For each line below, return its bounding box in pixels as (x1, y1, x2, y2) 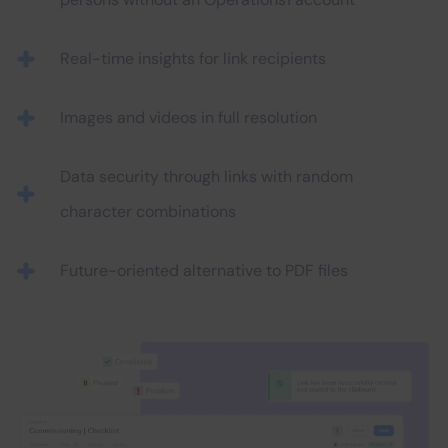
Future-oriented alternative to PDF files (60, 260, 348, 281)
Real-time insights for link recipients (60, 48, 326, 69)
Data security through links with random (60, 166, 353, 187)
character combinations (60, 201, 236, 222)
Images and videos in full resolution (60, 107, 317, 128)
